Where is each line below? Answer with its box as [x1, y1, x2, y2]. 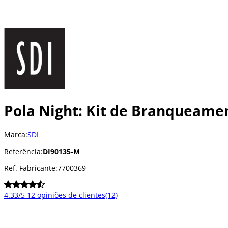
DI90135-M [43, 146, 80, 156]
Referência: [4, 146, 43, 156]
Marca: [4, 129, 27, 139]
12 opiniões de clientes [27, 190, 105, 200]
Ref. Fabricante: [4, 163, 58, 173]
